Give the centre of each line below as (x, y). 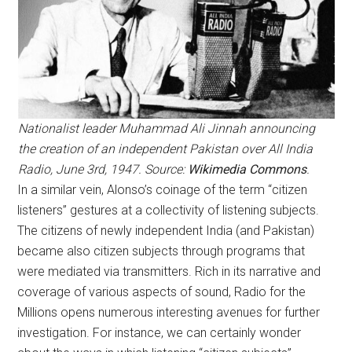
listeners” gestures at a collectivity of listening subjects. (169, 210)
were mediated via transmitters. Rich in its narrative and (169, 271)
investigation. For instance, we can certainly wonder (159, 333)
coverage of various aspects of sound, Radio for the (162, 292)
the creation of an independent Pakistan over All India (165, 149)
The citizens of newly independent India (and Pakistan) (166, 231)
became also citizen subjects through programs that (161, 251)
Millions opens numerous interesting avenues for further (169, 312)
